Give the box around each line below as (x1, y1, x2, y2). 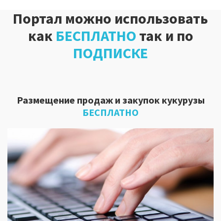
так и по (136, 26, 193, 45)
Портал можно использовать (13, 8, 208, 28)
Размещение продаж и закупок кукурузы (16, 93, 205, 106)
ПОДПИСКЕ (73, 43, 148, 62)
